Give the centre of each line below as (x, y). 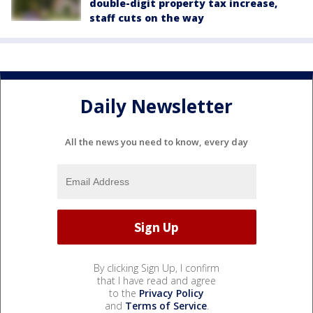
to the (124, 293)
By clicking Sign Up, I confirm (156, 268)
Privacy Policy (172, 293)
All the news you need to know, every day (156, 142)
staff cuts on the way (147, 18)
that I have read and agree (156, 281)
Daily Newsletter (156, 106)
